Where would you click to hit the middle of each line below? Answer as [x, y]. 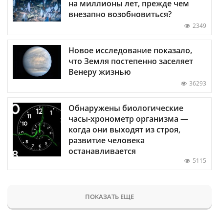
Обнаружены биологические [126, 108]
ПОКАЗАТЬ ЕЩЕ [109, 196]
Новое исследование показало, [130, 50]
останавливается [102, 151]
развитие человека [107, 140]
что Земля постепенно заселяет [131, 61]
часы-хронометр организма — [128, 119]
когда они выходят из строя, [124, 129]
